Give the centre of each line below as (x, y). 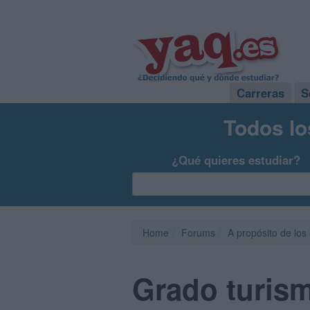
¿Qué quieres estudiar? (236, 160)
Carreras (261, 93)
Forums (198, 232)
